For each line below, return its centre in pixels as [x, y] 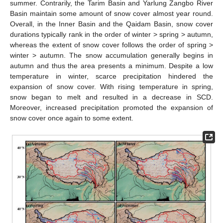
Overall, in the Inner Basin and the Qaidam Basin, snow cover [111, 24]
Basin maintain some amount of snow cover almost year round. [111, 14]
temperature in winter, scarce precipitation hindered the [111, 76]
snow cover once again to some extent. [72, 118]
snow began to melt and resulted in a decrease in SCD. [111, 97]
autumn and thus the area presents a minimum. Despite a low [111, 66]
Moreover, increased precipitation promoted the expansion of [111, 108]
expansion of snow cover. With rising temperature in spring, [111, 87]
